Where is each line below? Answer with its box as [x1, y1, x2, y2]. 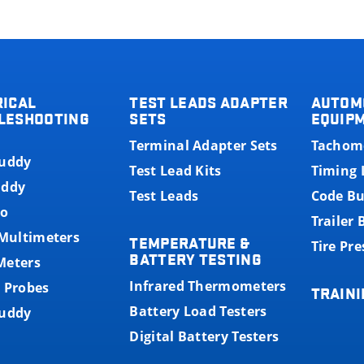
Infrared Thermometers [129, 276, 287, 295]
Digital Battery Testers [129, 327, 279, 345]
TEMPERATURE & [129, 233, 250, 252]
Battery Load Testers [129, 301, 267, 320]
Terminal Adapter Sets [129, 136, 278, 154]
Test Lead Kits [129, 161, 222, 180]
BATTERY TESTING [129, 249, 262, 268]
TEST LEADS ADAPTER [129, 93, 288, 111]
